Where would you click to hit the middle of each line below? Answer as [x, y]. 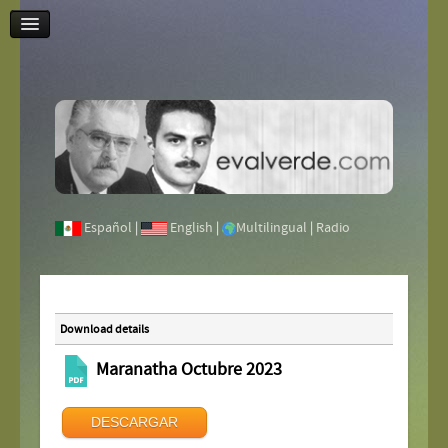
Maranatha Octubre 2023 [187, 370]
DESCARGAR [135, 421]
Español [108, 227]
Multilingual [272, 227]
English [192, 227]
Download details [105, 328]
